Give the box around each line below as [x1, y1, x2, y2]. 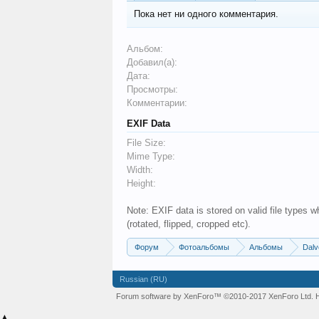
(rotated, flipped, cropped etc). [127, 219, 251, 229]
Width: [127, 164, 153, 175]
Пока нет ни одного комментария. [134, 9, 278, 19]
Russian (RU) [120, 275, 167, 283]
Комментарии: [127, 98, 187, 108]
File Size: [127, 137, 166, 148]
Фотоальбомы [179, 243, 229, 251]
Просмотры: [127, 84, 178, 95]
